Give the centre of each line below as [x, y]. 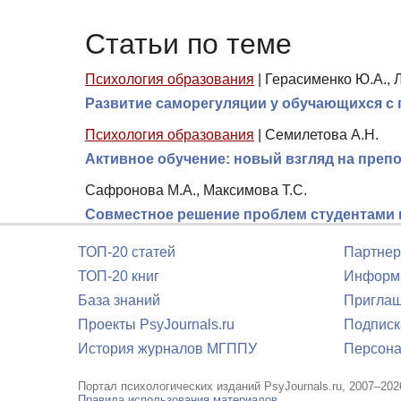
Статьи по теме [188, 44]
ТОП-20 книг [119, 276]
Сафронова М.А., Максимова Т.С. [196, 190]
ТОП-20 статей [127, 252]
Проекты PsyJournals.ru [156, 324]
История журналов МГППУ [167, 349]
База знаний [119, 300]
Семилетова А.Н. [322, 134]
